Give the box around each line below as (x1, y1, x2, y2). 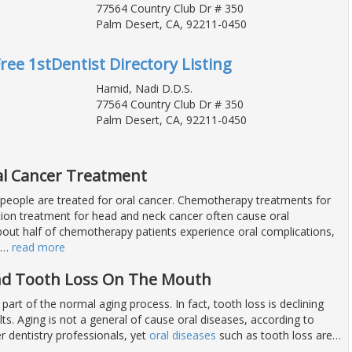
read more (12, 239, 65, 255)
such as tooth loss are (216, 327, 332, 343)
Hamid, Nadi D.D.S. (95, 80, 192, 96)
